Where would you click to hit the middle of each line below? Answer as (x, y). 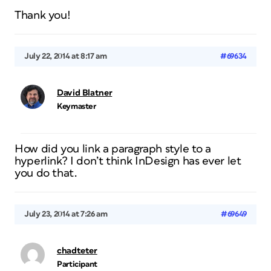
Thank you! (43, 15)
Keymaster (77, 106)
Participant (77, 264)
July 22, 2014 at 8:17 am (66, 56)
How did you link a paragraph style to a (113, 149)
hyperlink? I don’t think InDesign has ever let (128, 161)
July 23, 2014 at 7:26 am (66, 214)
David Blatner (85, 93)
